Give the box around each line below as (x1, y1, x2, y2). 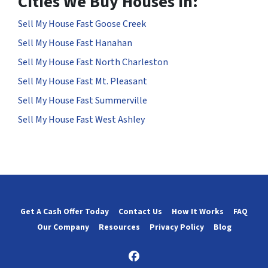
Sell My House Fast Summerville (18, 94, 147, 108)
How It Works (172, 205, 224, 217)
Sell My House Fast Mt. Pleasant (18, 75, 147, 89)
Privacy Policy (149, 221, 204, 233)
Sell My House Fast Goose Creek (18, 17, 146, 31)
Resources (98, 221, 140, 233)
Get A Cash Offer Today (20, 205, 109, 217)
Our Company (36, 221, 89, 233)
